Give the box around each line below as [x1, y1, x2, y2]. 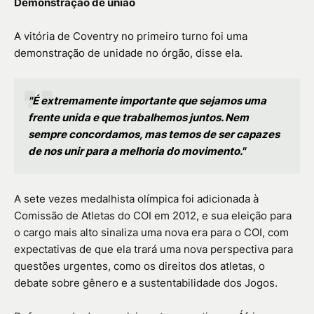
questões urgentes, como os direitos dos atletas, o [14, 259, 265, 273]
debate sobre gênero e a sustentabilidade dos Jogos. [14, 276, 278, 290]
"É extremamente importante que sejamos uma [28, 94, 266, 108]
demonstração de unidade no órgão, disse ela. [14, 46, 243, 60]
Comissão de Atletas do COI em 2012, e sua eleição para [14, 209, 292, 223]
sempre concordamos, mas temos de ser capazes [28, 128, 280, 142]
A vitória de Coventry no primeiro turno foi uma [14, 29, 247, 43]
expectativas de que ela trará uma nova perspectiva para [14, 243, 293, 257]
